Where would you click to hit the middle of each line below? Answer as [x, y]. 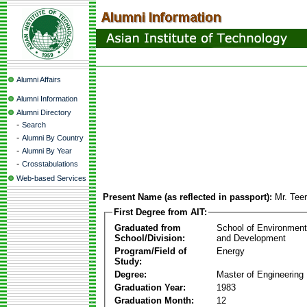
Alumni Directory [44, 112]
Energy [231, 251]
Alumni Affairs [39, 79]
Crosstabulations [50, 164]
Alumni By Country [53, 138]
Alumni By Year [47, 151]
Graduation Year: [150, 287]
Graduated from [148, 228]
